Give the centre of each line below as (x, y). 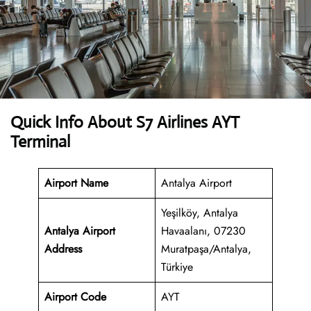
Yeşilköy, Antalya (200, 213)
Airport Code (75, 297)
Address (63, 249)
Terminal (40, 142)
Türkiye (177, 267)
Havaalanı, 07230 (203, 231)
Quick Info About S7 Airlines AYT (125, 123)
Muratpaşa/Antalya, (206, 249)
